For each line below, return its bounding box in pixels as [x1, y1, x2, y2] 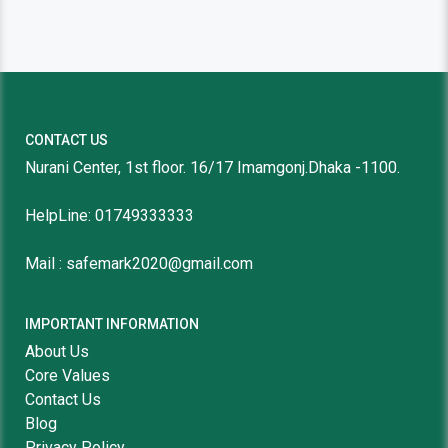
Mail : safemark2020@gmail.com [25, 254, 253, 273]
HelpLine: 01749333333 [25, 206, 194, 225]
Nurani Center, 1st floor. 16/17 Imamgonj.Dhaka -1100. [25, 158, 400, 177]
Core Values [25, 366, 110, 385]
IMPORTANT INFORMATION [25, 316, 199, 332]
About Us [25, 342, 89, 361]
